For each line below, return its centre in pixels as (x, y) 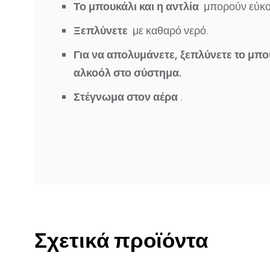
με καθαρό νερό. (169, 30)
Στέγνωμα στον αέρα (126, 97)
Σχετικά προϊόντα (121, 240)
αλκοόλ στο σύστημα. (127, 73)
